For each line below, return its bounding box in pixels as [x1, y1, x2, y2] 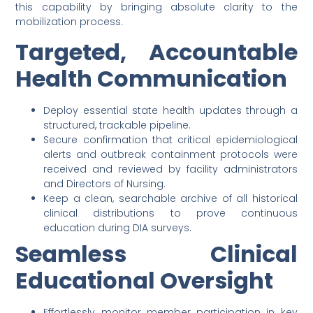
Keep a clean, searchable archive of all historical [43, 191, 298, 206]
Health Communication [15, 63, 288, 95]
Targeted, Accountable [15, 36, 298, 68]
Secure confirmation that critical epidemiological [43, 133, 298, 147]
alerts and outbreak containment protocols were [43, 147, 298, 162]
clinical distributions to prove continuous [43, 206, 298, 221]
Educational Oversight [15, 265, 274, 297]
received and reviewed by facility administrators [43, 162, 298, 177]
